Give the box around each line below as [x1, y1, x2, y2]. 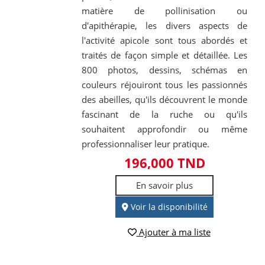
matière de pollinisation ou [82, 4, 247, 17]
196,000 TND [124, 153, 205, 172]
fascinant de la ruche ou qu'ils [82, 108, 247, 120]
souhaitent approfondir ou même [82, 122, 247, 135]
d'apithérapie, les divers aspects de [82, 19, 247, 31]
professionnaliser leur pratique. [82, 137, 210, 150]
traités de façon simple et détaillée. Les [82, 49, 247, 61]
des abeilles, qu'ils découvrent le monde [82, 93, 247, 105]
